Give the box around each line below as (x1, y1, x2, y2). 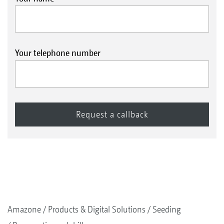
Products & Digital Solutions (48, 203, 145, 214)
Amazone (7, 203, 41, 214)
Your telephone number (15, 47, 100, 58)
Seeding (152, 203, 181, 214)
